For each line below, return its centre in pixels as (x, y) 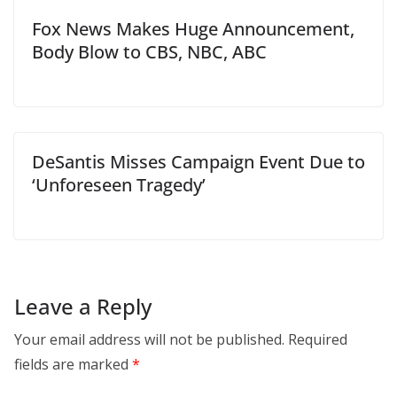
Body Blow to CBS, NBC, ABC (149, 51)
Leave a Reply (83, 306)
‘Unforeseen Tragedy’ (119, 184)
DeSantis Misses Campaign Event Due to (198, 161)
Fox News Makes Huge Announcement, (193, 28)
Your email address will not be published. (149, 339)
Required (318, 339)
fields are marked (73, 364)
